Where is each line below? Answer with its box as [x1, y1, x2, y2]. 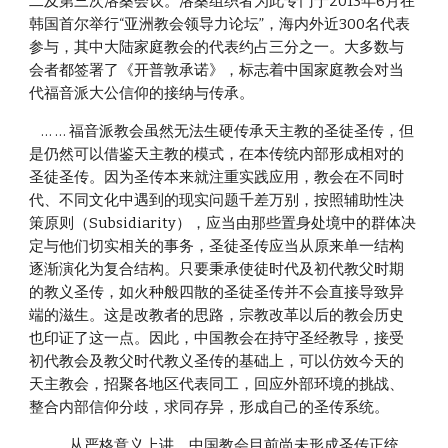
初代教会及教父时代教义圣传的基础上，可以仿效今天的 [29, 352, 405, 370]
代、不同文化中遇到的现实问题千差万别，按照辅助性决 [29, 191, 405, 209]
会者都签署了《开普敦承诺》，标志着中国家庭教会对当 [29, 61, 405, 79]
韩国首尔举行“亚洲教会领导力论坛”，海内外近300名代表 [29, 15, 411, 33]
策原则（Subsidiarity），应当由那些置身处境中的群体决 [29, 214, 417, 232]
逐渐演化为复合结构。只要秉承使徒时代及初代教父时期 [29, 260, 405, 278]
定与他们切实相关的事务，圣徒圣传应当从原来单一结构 [29, 237, 405, 255]
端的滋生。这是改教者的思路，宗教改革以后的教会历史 [29, 306, 405, 324]
